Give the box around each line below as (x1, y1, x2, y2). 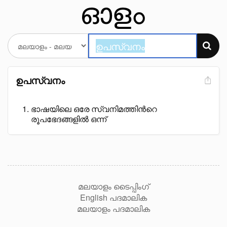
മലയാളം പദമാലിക (77, 203, 150, 214)
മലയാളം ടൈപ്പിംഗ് (78, 180, 149, 192)
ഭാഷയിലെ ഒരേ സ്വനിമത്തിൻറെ (31, 103, 157, 115)
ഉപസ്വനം (16, 73, 65, 87)
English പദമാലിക (80, 192, 147, 203)
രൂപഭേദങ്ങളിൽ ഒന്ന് (31, 113, 106, 125)
